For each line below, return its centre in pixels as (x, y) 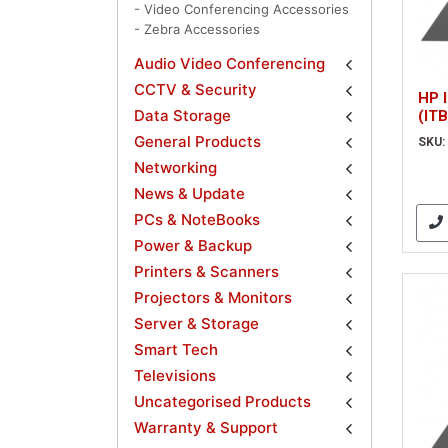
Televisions (175, 376)
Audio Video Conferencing (229, 64)
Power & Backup (193, 246)
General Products (197, 142)
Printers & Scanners (206, 272)
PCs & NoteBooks (197, 220)
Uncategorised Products (222, 402)
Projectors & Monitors (213, 298)
